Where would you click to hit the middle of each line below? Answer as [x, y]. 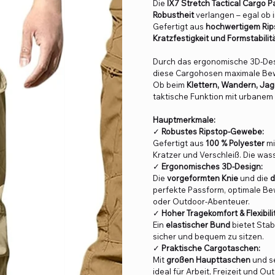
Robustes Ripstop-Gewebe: [213, 132]
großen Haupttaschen [208, 260]
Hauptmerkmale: [184, 120]
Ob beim [170, 85]
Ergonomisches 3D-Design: [212, 167]
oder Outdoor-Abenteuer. [201, 202]
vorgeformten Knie [203, 178]
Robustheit [173, 15]
